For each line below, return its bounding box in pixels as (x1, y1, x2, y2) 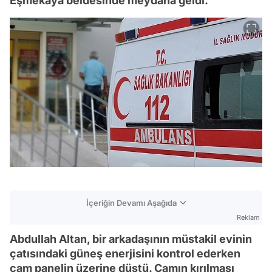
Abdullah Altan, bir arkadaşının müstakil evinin (10, 233, 252, 246)
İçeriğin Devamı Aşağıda (86, 198, 177, 208)
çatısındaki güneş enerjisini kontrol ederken (10, 247, 240, 260)
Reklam (237, 213, 260, 222)
